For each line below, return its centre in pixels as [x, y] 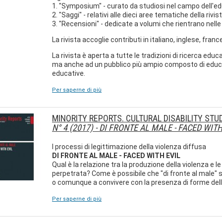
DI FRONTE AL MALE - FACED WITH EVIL [116, 156]
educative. [69, 73]
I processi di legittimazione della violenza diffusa [129, 147]
